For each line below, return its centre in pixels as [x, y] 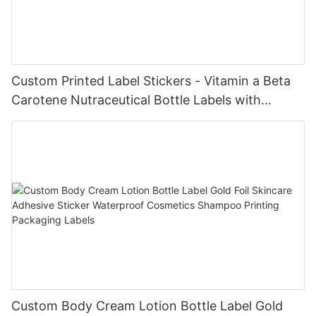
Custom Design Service [80, 119]
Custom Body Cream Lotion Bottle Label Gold [147, 305]
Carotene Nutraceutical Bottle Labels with [136, 99]
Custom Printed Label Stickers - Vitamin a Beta [151, 80]
